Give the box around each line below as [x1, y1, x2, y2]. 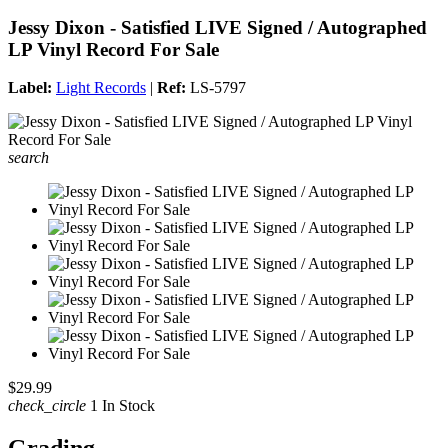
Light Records [56, 79, 146, 97]
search [8, 149, 49, 167]
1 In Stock [86, 397, 155, 415]
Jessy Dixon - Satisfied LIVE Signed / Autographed [8, 16, 427, 38]
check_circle [8, 397, 86, 415]
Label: [8, 79, 52, 97]
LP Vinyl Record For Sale [8, 38, 219, 60]
